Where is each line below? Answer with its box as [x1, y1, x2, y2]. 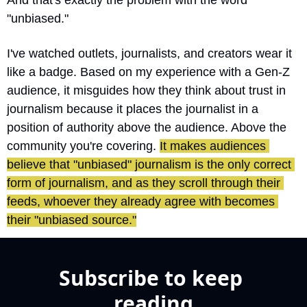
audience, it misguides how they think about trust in [7, 84, 286, 98]
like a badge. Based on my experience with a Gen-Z [7, 65, 290, 79]
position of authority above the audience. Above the [7, 121, 286, 135]
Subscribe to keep [59, 264, 243, 293]
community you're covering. [7, 139, 160, 153]
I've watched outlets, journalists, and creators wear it [7, 47, 292, 61]
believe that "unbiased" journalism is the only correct [7, 158, 291, 172]
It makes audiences [160, 139, 266, 153]
